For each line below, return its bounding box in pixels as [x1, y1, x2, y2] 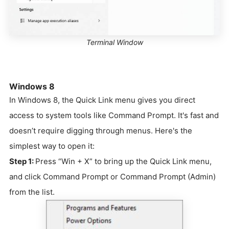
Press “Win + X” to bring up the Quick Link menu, [35, 156, 212, 166]
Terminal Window [86, 37, 143, 47]
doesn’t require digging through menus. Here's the [9, 125, 192, 135]
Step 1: [9, 156, 35, 166]
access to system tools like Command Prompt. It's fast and [9, 110, 219, 120]
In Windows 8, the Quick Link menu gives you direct [9, 95, 195, 105]
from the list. [9, 187, 55, 197]
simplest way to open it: [9, 141, 95, 151]
